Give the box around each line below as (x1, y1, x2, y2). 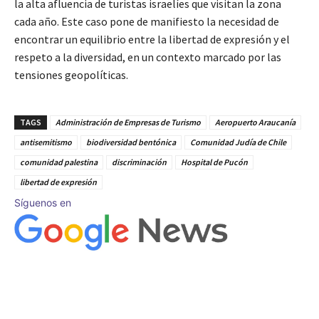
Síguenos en (14, 197, 71, 209)
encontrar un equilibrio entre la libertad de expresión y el (14, 32, 290, 47)
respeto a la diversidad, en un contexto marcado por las (14, 50, 281, 65)
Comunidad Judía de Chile (190, 137, 286, 148)
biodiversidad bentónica (86, 137, 176, 148)
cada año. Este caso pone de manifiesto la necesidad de (14, 14, 279, 29)
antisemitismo (20, 137, 72, 148)
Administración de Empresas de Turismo (56, 117, 201, 128)
